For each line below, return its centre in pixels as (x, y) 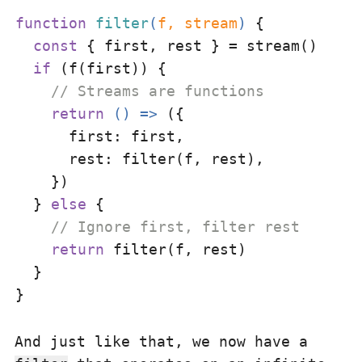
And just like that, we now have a (161, 341)
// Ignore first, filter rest (175, 227)
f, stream (198, 23)
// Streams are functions (158, 91)
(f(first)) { (109, 68)
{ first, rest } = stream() (198, 46)
